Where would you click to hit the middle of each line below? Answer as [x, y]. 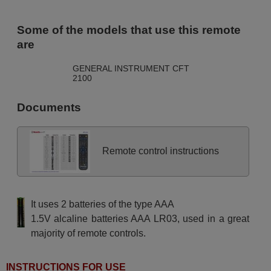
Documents [49, 107]
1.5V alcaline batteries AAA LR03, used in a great [140, 218]
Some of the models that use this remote [129, 30]
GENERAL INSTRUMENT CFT [131, 69]
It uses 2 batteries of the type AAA [102, 204]
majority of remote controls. [88, 233]
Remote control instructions [160, 151]
